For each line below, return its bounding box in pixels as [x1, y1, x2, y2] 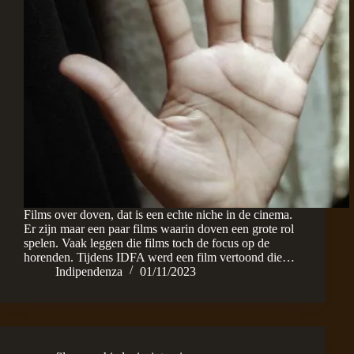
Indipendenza [55, 264, 122, 278]
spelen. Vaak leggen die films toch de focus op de [24, 235, 269, 250]
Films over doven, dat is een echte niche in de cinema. [24, 207, 292, 221]
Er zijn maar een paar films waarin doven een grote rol [24, 221, 294, 235]
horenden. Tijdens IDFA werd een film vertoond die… [24, 250, 295, 264]
